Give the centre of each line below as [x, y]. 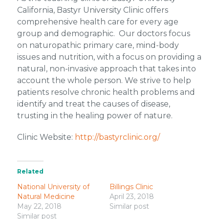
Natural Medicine [46, 197]
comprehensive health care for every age [98, 22]
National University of [53, 187]
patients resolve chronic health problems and [106, 92]
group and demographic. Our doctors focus [103, 33]
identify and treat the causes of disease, [93, 104]
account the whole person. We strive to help [104, 80]
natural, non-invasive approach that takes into [106, 69]
